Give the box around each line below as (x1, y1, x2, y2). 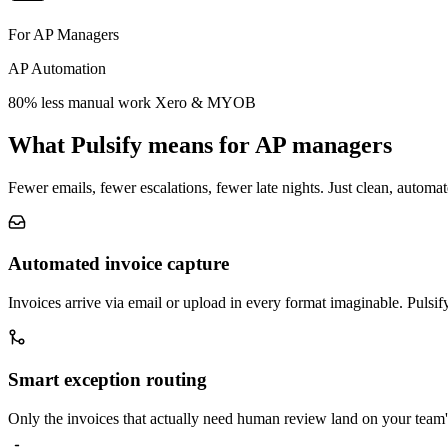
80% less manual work (8, 93, 151, 111)
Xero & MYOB (155, 93, 256, 111)
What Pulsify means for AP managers (8, 131, 392, 158)
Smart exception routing (8, 368, 207, 390)
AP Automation (8, 59, 106, 77)
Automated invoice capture (8, 253, 229, 275)
